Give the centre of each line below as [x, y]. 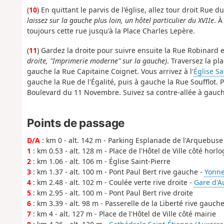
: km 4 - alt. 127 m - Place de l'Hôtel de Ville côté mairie [123, 214]
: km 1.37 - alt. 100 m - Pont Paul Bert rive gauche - [117, 172]
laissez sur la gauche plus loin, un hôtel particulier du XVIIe [120, 20]
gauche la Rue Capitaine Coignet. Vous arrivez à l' [110, 71]
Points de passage [75, 123]
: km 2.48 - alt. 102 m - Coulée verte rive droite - [112, 182]
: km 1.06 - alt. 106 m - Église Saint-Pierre [100, 161]
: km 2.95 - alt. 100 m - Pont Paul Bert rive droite [112, 193]
